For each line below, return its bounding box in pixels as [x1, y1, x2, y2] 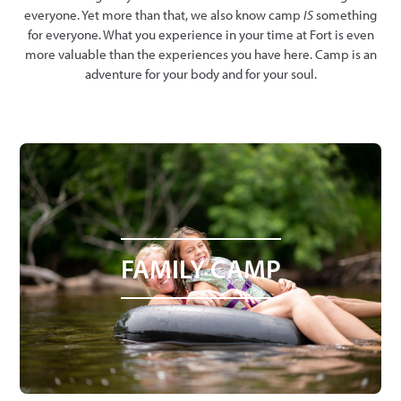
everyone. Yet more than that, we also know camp [24, 5, 303, 23]
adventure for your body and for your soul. [84, 64, 317, 82]
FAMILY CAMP [120, 251, 281, 286]
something [313, 5, 377, 23]
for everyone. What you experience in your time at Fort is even [27, 25, 374, 43]
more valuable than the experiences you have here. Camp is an [24, 45, 377, 63]
